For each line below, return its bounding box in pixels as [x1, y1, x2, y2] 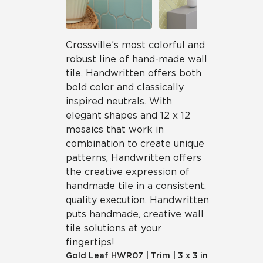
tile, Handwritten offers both [66, 68, 201, 79]
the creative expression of [66, 166, 190, 177]
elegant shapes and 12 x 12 [66, 110, 190, 121]
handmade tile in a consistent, [66, 180, 206, 191]
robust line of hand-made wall [66, 53, 207, 65]
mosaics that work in [66, 124, 164, 135]
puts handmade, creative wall [66, 208, 204, 220]
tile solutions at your [66, 222, 161, 234]
